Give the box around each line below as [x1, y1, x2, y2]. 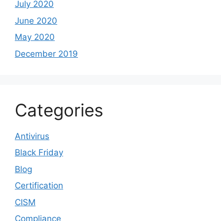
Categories [15, 99, 103, 120]
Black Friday [15, 147, 63, 158]
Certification [15, 181, 63, 191]
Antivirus [15, 131, 49, 141]
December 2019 [15, 48, 78, 59]
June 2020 [15, 15, 57, 26]
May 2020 [15, 32, 55, 42]
